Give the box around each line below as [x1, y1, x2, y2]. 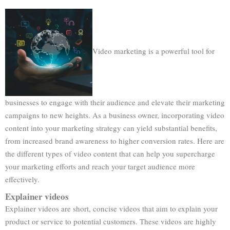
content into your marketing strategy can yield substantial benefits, [5, 123, 217, 133]
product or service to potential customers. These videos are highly [5, 216, 216, 226]
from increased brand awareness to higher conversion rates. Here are [5, 136, 224, 146]
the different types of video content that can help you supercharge [5, 148, 215, 159]
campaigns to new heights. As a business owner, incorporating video [5, 110, 224, 120]
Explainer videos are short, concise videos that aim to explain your [5, 203, 218, 214]
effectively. [5, 174, 40, 184]
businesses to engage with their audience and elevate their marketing [5, 97, 225, 107]
